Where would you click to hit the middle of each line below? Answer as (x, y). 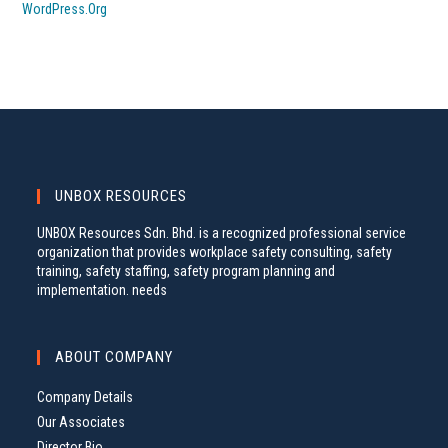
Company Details (85, 397)
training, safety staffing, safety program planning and (186, 271)
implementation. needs (102, 290)
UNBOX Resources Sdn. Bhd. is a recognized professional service (222, 233)
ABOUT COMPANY (114, 357)
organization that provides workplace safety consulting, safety (215, 252)
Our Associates (81, 422)
